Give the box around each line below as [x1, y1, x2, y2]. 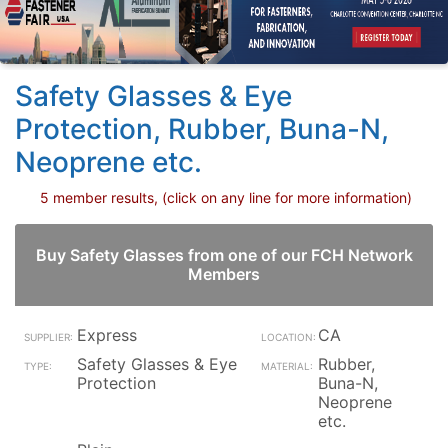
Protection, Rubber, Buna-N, [15, 112, 389, 146]
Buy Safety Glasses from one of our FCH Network [35, 245, 413, 265]
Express [77, 325, 137, 345]
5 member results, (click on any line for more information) [40, 189, 412, 206]
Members [188, 264, 260, 284]
